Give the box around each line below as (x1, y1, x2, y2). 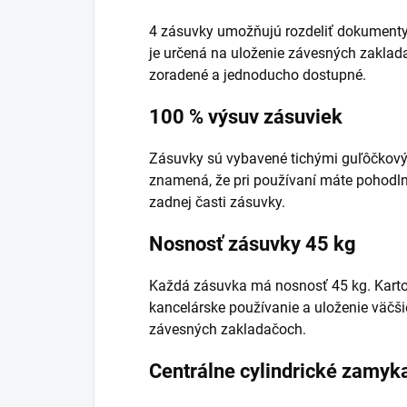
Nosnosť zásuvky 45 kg (149, 232, 356, 255)
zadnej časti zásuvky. (149, 193, 285, 211)
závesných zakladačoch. (149, 320, 306, 338)
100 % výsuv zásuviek (149, 104, 342, 128)
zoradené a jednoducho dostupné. (149, 65, 366, 84)
